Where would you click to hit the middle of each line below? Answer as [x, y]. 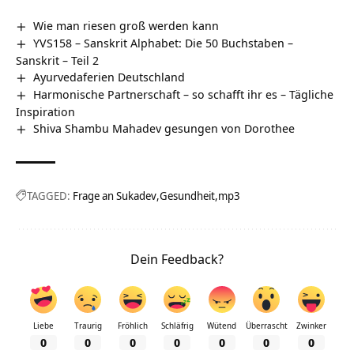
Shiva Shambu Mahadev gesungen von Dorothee [164, 128]
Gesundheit [187, 195]
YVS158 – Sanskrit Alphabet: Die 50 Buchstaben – [164, 42]
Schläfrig [177, 325]
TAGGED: [49, 195]
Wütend [222, 325]
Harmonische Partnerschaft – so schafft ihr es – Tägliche [184, 94]
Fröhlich [132, 325]
